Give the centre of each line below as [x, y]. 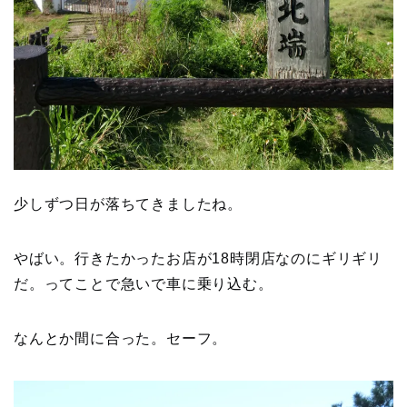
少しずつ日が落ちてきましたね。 [128, 204]
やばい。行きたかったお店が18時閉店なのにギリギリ [199, 259]
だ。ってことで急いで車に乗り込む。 [144, 284]
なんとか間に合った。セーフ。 [121, 339]
